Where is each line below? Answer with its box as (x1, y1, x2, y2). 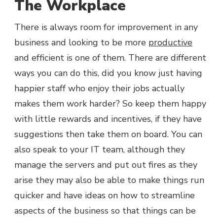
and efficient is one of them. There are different (14, 52, 206, 64)
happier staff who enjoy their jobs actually (14, 82, 184, 95)
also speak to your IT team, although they (14, 144, 185, 156)
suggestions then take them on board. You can (14, 128, 202, 141)
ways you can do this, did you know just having (14, 67, 202, 79)
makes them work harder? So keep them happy (14, 98, 206, 110)
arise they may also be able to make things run (14, 174, 204, 186)
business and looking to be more (14, 37, 148, 49)
